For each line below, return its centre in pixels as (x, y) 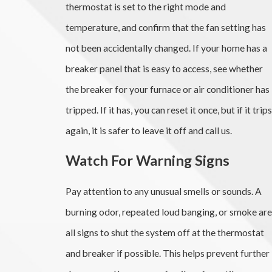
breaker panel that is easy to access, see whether (164, 68)
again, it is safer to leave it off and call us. (148, 130)
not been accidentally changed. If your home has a (166, 48)
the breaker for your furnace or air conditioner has (167, 89)
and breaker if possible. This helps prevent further (167, 253)
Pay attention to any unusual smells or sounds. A (163, 191)
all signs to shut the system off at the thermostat (165, 232)
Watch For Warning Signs (147, 161)
